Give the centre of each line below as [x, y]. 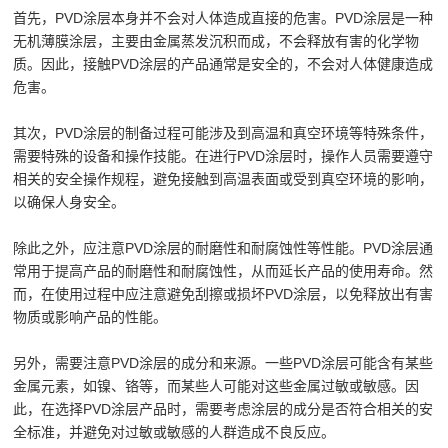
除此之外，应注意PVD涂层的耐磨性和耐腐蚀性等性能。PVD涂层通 [223, 247]
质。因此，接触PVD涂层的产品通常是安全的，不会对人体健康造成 [223, 63]
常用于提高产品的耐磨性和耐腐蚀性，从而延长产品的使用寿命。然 [223, 270]
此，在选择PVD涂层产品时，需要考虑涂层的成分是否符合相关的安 [223, 408]
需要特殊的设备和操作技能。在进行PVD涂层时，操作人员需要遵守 [223, 155]
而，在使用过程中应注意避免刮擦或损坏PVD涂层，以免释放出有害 [223, 293]
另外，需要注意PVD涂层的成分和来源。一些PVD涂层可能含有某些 [223, 362]
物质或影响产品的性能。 [90, 316]
